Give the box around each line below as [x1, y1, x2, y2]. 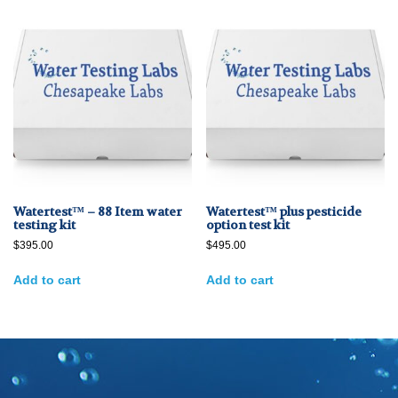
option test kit [206, 217, 291, 234]
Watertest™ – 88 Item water [13, 203, 182, 220]
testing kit [13, 217, 76, 234]
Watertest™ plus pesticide [206, 203, 362, 220]
